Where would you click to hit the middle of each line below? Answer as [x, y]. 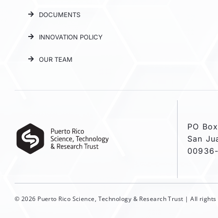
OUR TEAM [56, 59]
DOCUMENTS [60, 14]
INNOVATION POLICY [71, 37]
